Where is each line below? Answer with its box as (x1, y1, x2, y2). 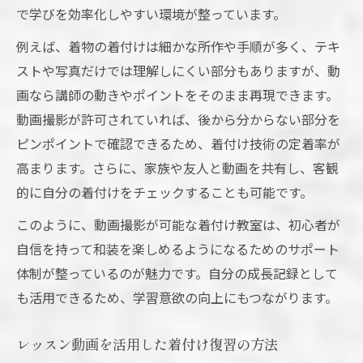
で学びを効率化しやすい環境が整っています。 (16, 4, 286, 24)
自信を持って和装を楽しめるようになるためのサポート (16, 239, 340, 259)
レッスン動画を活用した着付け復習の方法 (16, 334, 278, 355)
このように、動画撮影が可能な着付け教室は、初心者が (16, 215, 340, 235)
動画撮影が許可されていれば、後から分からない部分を (16, 109, 340, 130)
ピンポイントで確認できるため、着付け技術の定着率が (16, 134, 340, 154)
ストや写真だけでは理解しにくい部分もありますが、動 (16, 61, 340, 81)
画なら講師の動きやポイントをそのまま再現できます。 (16, 85, 339, 105)
